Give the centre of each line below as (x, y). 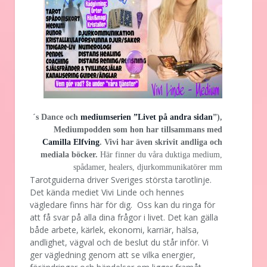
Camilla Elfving (71, 142)
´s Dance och (57, 117)
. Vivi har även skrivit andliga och (161, 142)
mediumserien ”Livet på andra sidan (147, 117)
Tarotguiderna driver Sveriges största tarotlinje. (121, 179)
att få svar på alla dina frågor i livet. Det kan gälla (124, 217)
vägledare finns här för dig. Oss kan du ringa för (122, 204)
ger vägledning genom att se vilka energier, (113, 254)
